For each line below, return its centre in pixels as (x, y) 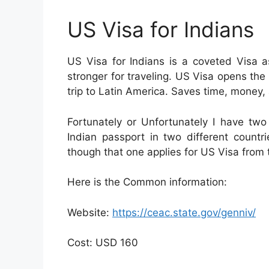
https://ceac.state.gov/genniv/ (184, 212)
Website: (90, 212)
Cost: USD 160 (103, 243)
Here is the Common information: (147, 182)
